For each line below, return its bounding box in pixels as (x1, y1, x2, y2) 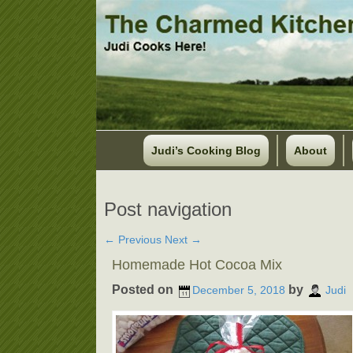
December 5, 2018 (192, 284, 285, 297)
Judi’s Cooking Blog (150, 144, 261, 157)
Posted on (112, 283, 176, 296)
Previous (115, 233, 162, 246)
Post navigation (104, 199, 232, 220)
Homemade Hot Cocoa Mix (112, 257, 282, 273)
